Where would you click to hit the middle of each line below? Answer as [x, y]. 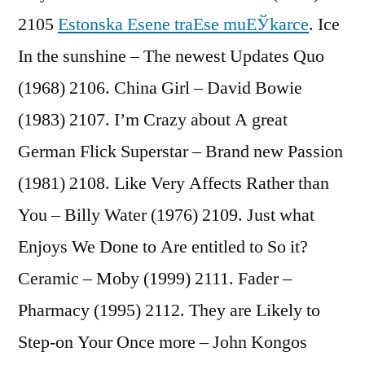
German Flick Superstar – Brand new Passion [180, 151]
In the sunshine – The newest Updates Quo [171, 56]
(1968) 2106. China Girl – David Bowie [160, 88]
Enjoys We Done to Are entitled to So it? [163, 246]
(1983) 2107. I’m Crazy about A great [153, 119]
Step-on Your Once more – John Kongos [163, 342]
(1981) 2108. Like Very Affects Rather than [174, 183]
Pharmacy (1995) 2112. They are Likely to [169, 310]
